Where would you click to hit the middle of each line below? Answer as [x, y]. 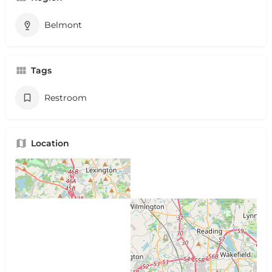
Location [50, 143]
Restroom [66, 97]
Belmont [63, 25]
